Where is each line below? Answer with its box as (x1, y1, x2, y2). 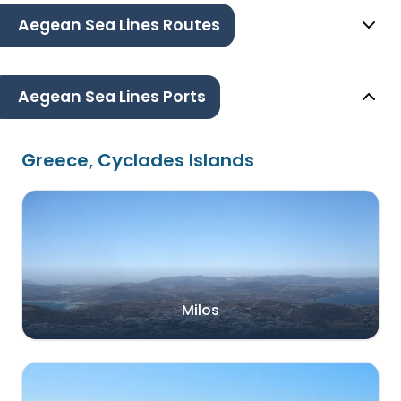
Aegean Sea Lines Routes (18, 14, 220, 37)
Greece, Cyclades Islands (21, 148, 254, 174)
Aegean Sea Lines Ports (18, 86, 206, 108)
